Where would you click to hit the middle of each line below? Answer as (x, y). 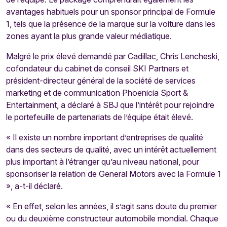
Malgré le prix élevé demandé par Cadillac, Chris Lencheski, (113, 56)
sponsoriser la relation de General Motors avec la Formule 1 (113, 174)
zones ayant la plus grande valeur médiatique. (89, 36)
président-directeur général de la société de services (101, 81)
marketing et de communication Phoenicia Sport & (97, 93)
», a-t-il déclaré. (34, 186)
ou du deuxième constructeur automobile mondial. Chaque (112, 218)
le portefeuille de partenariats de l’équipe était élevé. (100, 117)
